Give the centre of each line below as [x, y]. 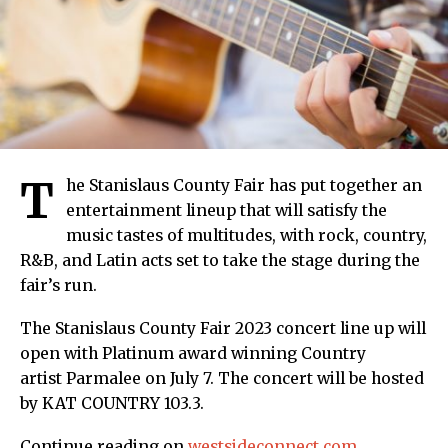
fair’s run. [58, 286]
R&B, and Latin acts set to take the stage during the [220, 261]
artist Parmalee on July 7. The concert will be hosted [222, 379]
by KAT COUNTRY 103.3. [112, 404]
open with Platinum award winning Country [193, 354]
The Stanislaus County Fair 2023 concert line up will [223, 329]
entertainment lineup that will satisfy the [226, 211]
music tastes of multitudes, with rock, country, [246, 236]
